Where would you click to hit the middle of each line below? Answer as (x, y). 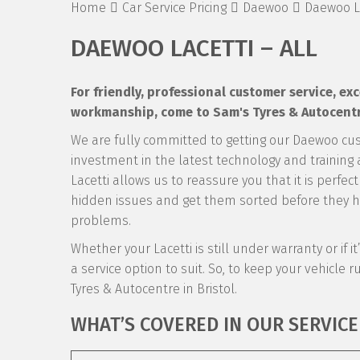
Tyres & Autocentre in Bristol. (154, 289)
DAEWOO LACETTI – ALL (194, 48)
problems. (101, 221)
